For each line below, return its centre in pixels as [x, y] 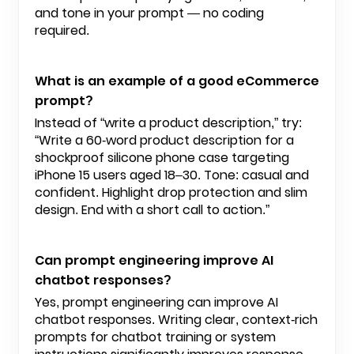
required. [62, 30]
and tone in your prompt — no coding [149, 13]
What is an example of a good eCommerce [177, 81]
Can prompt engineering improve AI [154, 260]
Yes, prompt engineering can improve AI [156, 302]
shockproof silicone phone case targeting [162, 158]
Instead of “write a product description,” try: [168, 123]
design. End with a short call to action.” [152, 210]
